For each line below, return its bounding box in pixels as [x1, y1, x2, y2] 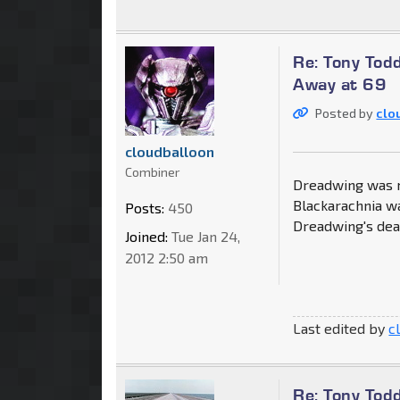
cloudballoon [125, 142, 214, 160]
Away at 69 [293, 72, 387, 95]
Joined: [125, 227, 168, 245]
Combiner [125, 163, 179, 179]
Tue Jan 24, [168, 227, 240, 245]
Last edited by [293, 319, 389, 337]
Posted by [315, 104, 377, 121]
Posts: [125, 198, 164, 216]
